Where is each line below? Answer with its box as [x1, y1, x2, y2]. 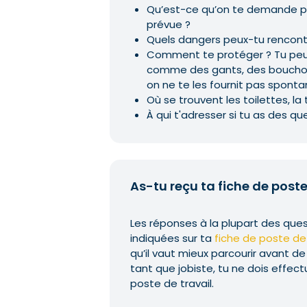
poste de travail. [130, 276, 214, 291]
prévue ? [147, 17, 191, 32]
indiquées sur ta [130, 231, 214, 245]
